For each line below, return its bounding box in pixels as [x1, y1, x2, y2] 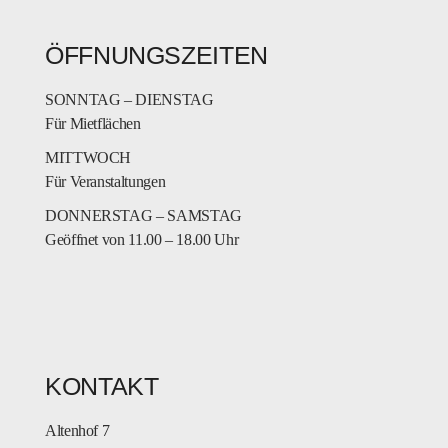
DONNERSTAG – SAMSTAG [45, 206, 242, 224]
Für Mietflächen [45, 114, 141, 132]
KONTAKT [45, 371, 159, 400]
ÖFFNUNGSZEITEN [45, 40, 268, 69]
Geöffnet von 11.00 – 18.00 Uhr [45, 230, 239, 248]
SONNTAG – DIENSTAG [45, 90, 214, 108]
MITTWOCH [45, 148, 132, 166]
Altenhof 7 [45, 421, 110, 439]
